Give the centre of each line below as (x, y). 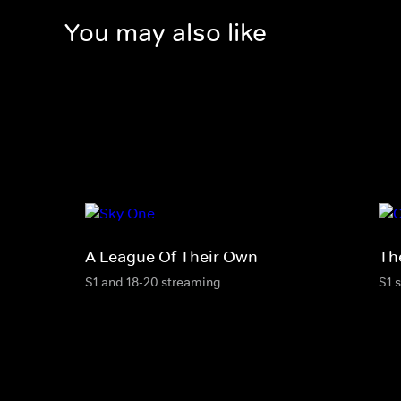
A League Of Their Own (171, 256)
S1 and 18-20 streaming (153, 282)
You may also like (166, 33)
